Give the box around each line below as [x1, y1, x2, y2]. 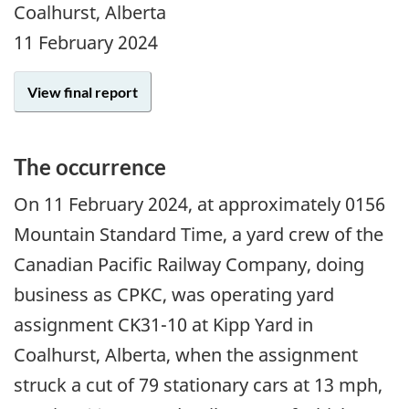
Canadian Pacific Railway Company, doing [14, 252, 364, 278]
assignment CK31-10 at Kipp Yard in [14, 312, 313, 338]
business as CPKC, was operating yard [14, 282, 334, 308]
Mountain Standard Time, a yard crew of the [14, 222, 383, 247]
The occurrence [14, 152, 166, 180]
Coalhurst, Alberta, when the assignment [14, 342, 358, 368]
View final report [27, 82, 138, 100]
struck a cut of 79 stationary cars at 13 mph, [14, 372, 383, 398]
